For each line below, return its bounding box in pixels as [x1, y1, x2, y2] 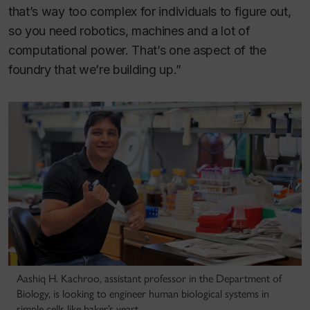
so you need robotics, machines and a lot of [8, 23, 250, 38]
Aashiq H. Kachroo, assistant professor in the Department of [17, 272, 282, 286]
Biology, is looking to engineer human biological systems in [17, 287, 269, 301]
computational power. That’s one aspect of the [8, 42, 266, 57]
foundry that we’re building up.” [8, 62, 181, 77]
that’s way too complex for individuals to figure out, [8, 3, 291, 19]
